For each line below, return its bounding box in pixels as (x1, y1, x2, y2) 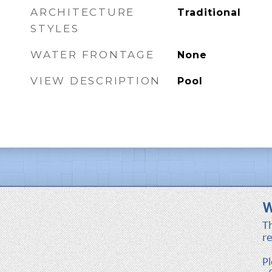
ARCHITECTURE (30, 6, 135, 18)
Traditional (177, 7, 241, 18)
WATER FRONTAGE (30, 49, 155, 61)
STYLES (30, 22, 80, 35)
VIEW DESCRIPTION (30, 75, 161, 87)
